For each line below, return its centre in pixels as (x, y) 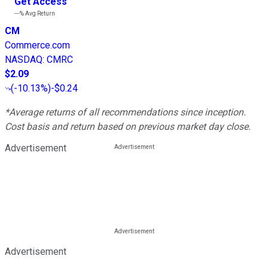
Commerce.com (37, 45)
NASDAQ (24, 60)
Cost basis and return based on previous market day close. (128, 127)
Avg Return (39, 14)
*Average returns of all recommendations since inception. (125, 112)
